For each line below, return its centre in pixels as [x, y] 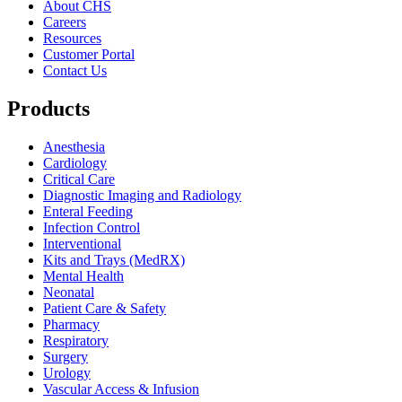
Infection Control [92, 227]
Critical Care [79, 179]
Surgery [66, 356]
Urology [67, 372]
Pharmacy [71, 324]
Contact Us [75, 70]
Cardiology [75, 162]
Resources [72, 38]
